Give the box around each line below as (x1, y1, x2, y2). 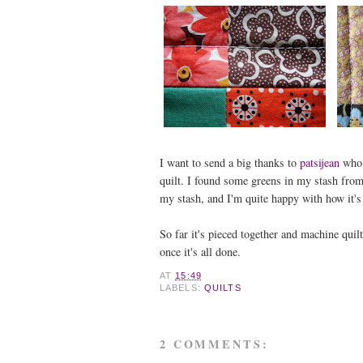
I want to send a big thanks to (160, 154, 300, 170)
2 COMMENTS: (160, 335, 269, 352)
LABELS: (160, 282, 204, 293)
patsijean (300, 154, 343, 170)
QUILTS (203, 282, 241, 293)
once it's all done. (160, 243, 241, 259)
